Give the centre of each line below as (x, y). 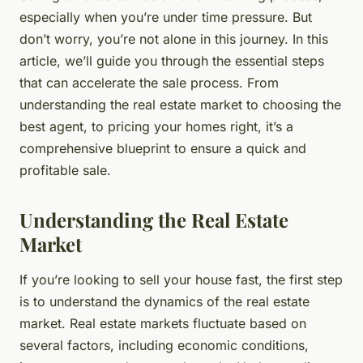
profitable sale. (65, 171)
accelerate (104, 83)
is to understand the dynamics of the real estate (164, 302)
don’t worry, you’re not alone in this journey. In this (174, 39)
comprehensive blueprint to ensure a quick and (163, 149)
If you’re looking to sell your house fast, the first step (181, 280)
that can (46, 83)
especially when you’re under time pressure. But (166, 17)
